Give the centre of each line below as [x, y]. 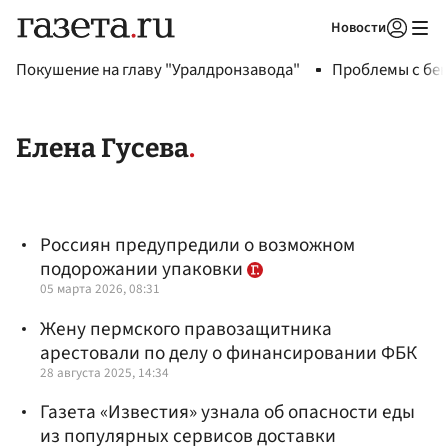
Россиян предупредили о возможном [197, 245]
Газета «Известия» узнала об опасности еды [227, 411]
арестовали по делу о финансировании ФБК [228, 352]
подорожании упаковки [143, 269]
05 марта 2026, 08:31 [100, 289]
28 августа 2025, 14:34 [104, 372]
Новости [358, 27]
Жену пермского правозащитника [186, 328]
